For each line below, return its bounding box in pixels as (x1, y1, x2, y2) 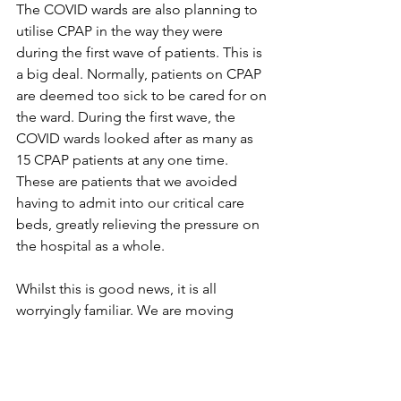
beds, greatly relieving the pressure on (16, 216, 263, 233)
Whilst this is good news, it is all (16, 280, 220, 297)
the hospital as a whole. (16, 237, 165, 254)
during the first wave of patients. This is (16, 44, 266, 61)
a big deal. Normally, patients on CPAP (16, 65, 265, 82)
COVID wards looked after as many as (16, 130, 257, 147)
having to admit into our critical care (16, 194, 248, 211)
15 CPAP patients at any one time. (16, 151, 232, 168)
